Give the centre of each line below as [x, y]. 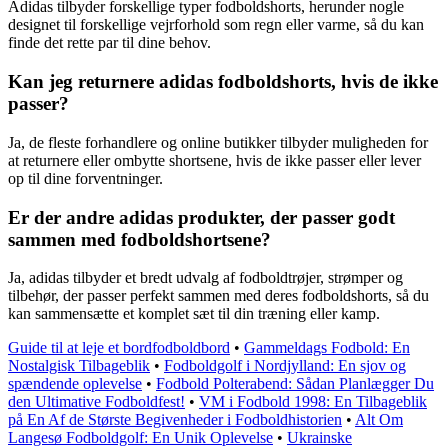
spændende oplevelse [75, 384]
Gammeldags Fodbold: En [327, 348]
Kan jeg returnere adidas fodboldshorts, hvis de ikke [223, 82]
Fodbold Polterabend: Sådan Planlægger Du [295, 384]
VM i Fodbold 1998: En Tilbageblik [313, 402]
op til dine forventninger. [85, 178]
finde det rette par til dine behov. [109, 43]
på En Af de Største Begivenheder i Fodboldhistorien [175, 420]
